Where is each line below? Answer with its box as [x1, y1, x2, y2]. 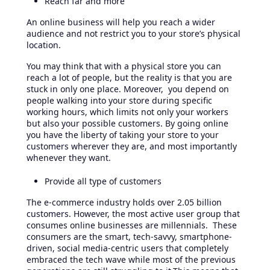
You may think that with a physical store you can [27, 60, 221, 72]
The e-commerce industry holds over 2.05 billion [27, 196, 222, 209]
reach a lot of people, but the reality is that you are [27, 72, 232, 84]
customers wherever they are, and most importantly [27, 140, 237, 152]
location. [27, 39, 61, 51]
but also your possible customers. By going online [27, 118, 228, 130]
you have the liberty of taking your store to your [27, 129, 219, 141]
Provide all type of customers [45, 175, 162, 187]
